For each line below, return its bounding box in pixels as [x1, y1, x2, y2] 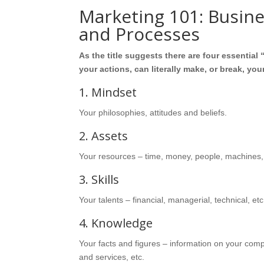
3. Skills [79, 171, 120, 187]
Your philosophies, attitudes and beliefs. [79, 107, 227, 117]
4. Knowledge [79, 214, 153, 231]
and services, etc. [79, 252, 145, 262]
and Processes [79, 21, 200, 46]
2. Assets [79, 127, 128, 144]
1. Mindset [79, 84, 137, 100]
